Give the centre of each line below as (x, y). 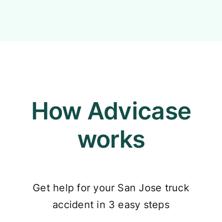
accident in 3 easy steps (111, 205)
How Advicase (111, 111)
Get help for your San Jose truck (111, 188)
